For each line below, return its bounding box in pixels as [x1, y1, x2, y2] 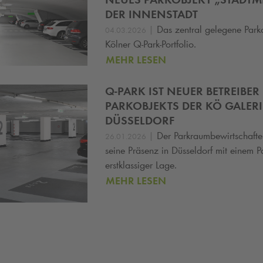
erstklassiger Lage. [105, 158, 180, 171]
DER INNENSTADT [105, 7, 198, 22]
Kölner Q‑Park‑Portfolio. [105, 38, 196, 51]
